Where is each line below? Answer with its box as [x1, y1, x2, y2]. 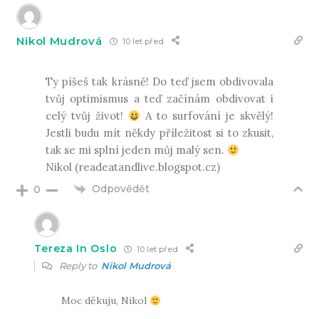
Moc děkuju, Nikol [61, 294, 150, 308]
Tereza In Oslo [34, 242, 117, 256]
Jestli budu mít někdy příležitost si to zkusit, [45, 126, 274, 140]
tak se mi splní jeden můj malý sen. [45, 143, 227, 157]
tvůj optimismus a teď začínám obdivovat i [45, 92, 274, 106]
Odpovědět [92, 182, 150, 196]
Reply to [57, 260, 102, 272]
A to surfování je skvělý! [140, 109, 274, 123]
